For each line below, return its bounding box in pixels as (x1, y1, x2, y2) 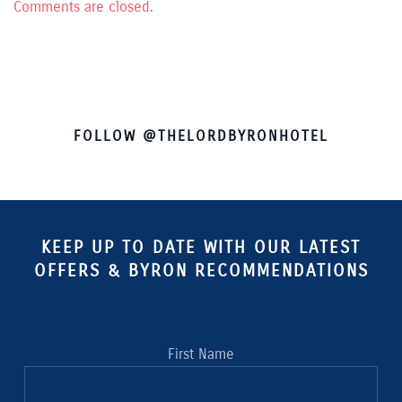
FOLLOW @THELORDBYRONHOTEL (74, 127, 328, 145)
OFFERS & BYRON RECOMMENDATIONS (33, 260, 369, 282)
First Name (168, 345, 234, 363)
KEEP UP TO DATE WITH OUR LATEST (41, 237, 361, 258)
